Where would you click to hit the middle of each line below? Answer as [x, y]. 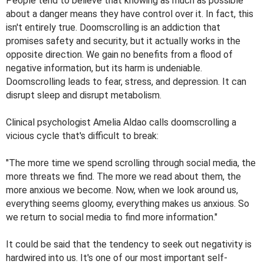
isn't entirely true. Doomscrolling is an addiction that [113, 27]
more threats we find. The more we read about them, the [123, 176]
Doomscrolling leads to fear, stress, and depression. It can [126, 81]
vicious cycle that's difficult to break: [82, 136]
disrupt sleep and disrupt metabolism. [84, 95]
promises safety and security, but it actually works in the [123, 41]
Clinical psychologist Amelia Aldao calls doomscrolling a [121, 122]
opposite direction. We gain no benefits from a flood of [119, 54]
